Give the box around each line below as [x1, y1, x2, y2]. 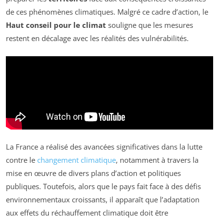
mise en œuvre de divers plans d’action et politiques [6, 168, 181, 178]
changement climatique [37, 155, 116, 165]
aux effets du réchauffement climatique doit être [6, 208, 168, 218]
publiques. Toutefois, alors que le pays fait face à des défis [6, 181, 201, 192]
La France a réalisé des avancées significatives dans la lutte [6, 142, 202, 152]
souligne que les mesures [106, 20, 193, 30]
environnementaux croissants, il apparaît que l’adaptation [6, 195, 199, 205]
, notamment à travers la [116, 155, 198, 165]
